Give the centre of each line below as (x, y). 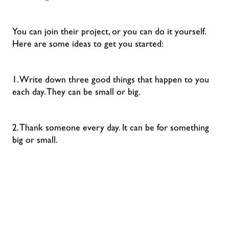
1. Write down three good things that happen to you (111, 81)
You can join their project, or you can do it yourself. (109, 33)
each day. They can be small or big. (78, 93)
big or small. (36, 141)
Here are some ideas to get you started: (89, 45)
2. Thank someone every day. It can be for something (111, 129)
